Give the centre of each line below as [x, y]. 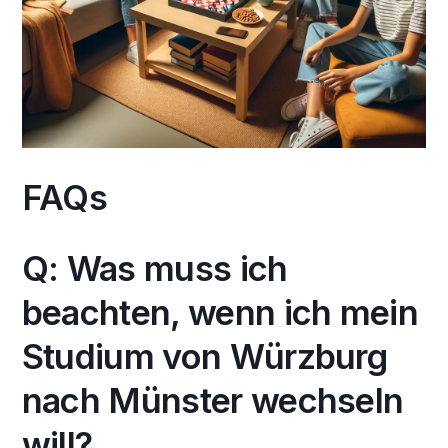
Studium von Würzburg [204, 357]
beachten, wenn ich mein [220, 313]
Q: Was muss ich [154, 269]
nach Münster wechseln [212, 401]
